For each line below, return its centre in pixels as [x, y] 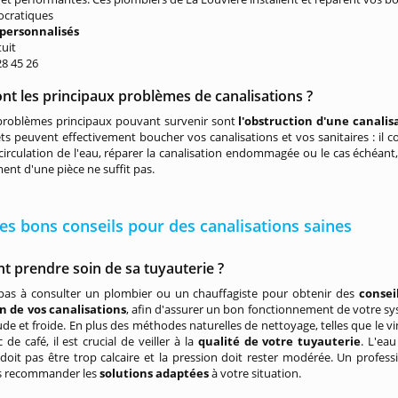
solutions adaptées [156, 373]
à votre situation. [257, 373]
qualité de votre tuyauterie [279, 341]
